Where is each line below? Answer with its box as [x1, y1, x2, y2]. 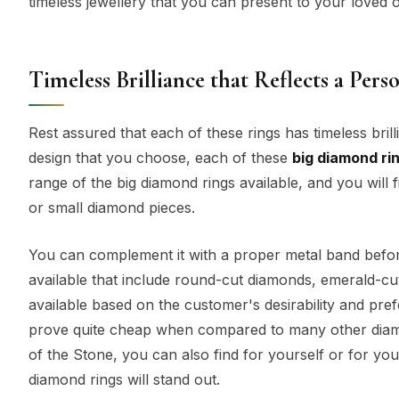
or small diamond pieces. [28, 198, 195, 216]
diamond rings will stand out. [28, 370, 220, 389]
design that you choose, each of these [28, 148, 292, 167]
